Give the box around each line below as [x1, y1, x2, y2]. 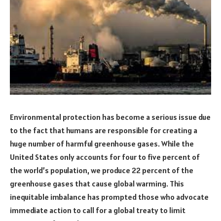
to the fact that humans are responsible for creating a [10, 125, 197, 135]
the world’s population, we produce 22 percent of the [10, 165, 193, 175]
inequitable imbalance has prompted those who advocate [10, 191, 209, 202]
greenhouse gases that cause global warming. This [10, 178, 184, 188]
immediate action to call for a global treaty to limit [10, 205, 185, 215]
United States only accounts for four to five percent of [10, 151, 200, 162]
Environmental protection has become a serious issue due [10, 111, 211, 122]
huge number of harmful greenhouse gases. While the [10, 138, 194, 148]
